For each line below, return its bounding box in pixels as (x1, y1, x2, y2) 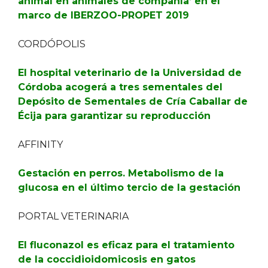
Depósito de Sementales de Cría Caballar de (18, 96, 248, 107)
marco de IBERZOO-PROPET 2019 (18, 10, 189, 21)
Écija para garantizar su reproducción (18, 110, 211, 121)
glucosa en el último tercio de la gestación (18, 182, 240, 193)
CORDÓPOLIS (18, 38, 86, 50)
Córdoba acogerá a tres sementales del (18, 81, 223, 93)
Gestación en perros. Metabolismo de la (18, 167, 224, 179)
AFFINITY (18, 139, 63, 150)
